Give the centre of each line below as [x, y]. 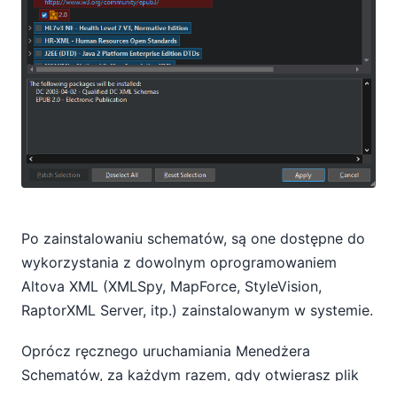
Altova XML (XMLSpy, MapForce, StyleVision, [171, 286]
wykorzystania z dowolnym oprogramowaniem [179, 262]
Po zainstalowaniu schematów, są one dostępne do [193, 238]
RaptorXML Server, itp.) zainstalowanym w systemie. [197, 310]
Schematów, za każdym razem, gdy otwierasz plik [190, 374]
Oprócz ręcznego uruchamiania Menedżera [166, 350]
